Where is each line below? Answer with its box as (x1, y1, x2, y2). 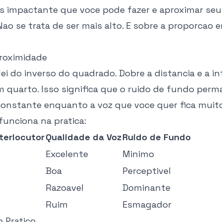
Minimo (122, 148, 154, 160)
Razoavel (46, 182, 84, 193)
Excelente (46, 148, 88, 160)
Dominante (122, 182, 170, 193)
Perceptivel (122, 165, 171, 176)
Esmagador (122, 199, 171, 210)
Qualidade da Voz (46, 131, 121, 143)
